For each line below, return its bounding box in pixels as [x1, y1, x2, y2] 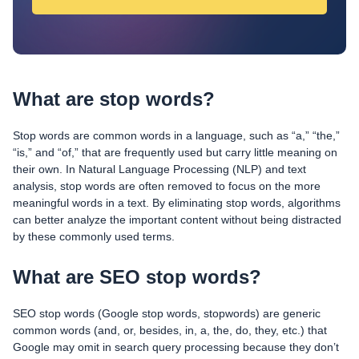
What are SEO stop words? [13, 266, 261, 288]
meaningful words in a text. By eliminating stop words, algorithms [13, 196, 341, 209]
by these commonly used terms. [13, 230, 175, 243]
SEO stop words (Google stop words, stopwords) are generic [13, 307, 321, 320]
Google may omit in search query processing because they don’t [13, 341, 339, 353]
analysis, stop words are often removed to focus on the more [13, 179, 321, 192]
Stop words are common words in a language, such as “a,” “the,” [13, 129, 340, 142]
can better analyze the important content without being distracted [13, 213, 341, 226]
